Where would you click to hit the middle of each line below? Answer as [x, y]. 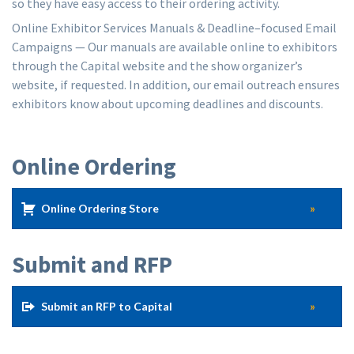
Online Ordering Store [100, 209]
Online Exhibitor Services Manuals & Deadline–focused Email [174, 28]
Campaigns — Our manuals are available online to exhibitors [175, 47]
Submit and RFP [92, 265]
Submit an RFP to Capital [107, 307]
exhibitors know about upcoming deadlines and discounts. [168, 104]
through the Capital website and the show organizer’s [157, 66]
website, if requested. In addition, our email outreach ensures [176, 85]
